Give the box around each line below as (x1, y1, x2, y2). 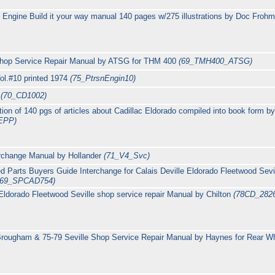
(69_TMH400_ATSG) (179, 56, 253, 66)
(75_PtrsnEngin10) (70, 74, 136, 83)
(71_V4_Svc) (104, 151, 150, 161)
